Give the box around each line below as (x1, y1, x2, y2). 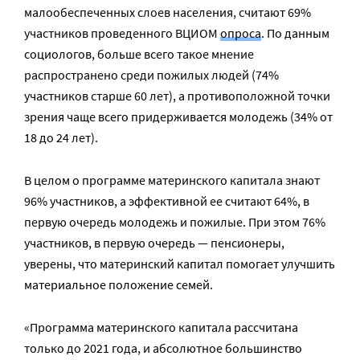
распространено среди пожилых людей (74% (24, 67, 279, 83)
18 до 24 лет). (24, 129, 98, 145)
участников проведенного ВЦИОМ (24, 25, 220, 41)
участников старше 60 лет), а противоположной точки (24, 88, 330, 104)
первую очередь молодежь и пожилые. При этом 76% (24, 214, 325, 230)
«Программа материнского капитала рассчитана (24, 319, 298, 335)
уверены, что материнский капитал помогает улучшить (24, 256, 335, 272)
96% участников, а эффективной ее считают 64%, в (24, 193, 309, 209)
